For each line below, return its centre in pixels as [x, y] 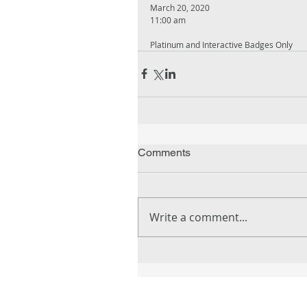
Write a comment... [198, 217]
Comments [164, 152]
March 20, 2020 [180, 7]
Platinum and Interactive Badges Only [221, 44]
